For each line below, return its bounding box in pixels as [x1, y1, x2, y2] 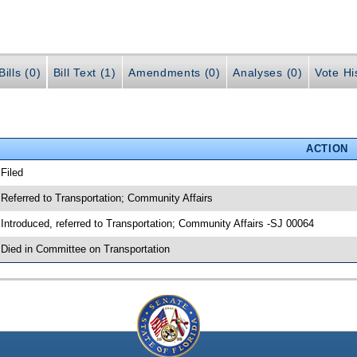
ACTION [305, 142, 348, 155]
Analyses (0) [233, 66, 303, 80]
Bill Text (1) [53, 66, 116, 80]
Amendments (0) [128, 66, 221, 80]
